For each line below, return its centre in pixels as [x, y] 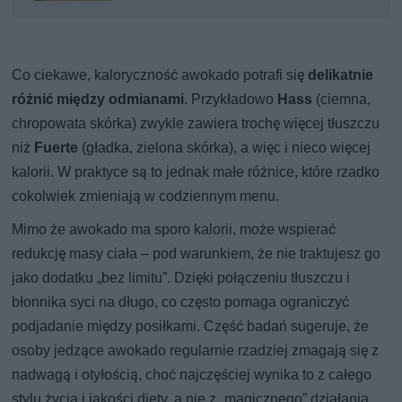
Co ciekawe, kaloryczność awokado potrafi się [160, 75]
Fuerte [57, 148]
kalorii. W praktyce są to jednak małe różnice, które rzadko [196, 172]
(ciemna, [342, 99]
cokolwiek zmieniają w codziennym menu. [146, 196]
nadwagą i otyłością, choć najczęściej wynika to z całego [192, 375]
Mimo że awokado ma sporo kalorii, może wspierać [174, 229]
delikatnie [341, 75]
